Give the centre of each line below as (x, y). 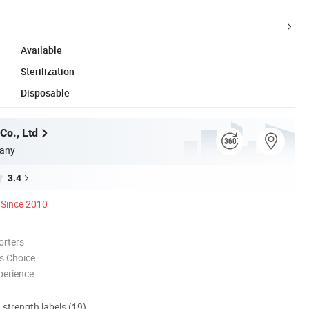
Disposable (45, 92)
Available (41, 50)
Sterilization (48, 71)
